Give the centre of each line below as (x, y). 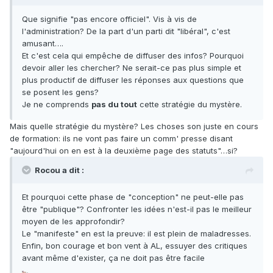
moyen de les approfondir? (73, 222)
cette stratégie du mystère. (190, 105)
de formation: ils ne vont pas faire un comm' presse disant (121, 139)
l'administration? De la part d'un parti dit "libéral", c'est (126, 31)
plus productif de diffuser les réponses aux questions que (133, 80)
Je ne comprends (57, 105)
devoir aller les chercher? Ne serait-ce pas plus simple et (132, 68)
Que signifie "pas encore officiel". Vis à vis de (109, 19)
